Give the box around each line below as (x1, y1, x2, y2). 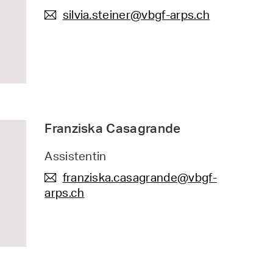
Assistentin (44, 149, 107, 164)
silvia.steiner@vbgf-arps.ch (62, 7, 210, 22)
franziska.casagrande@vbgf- (62, 170, 217, 185)
